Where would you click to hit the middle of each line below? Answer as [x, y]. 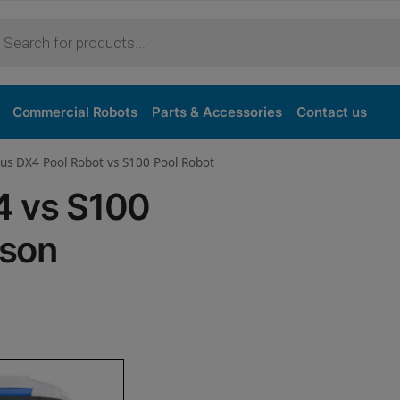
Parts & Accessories [217, 112]
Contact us [332, 112]
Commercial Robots [75, 112]
